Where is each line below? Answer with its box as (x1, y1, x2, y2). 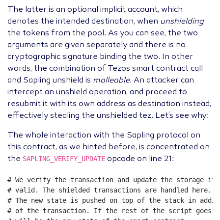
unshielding (160, 18, 204, 26)
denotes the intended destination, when (7, 18, 160, 26)
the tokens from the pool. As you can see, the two (7, 29, 198, 38)
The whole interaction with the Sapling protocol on (7, 132, 200, 140)
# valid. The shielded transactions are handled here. (7, 186, 212, 194)
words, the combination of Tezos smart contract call (7, 65, 203, 73)
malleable (93, 77, 130, 85)
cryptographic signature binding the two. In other (7, 53, 193, 61)
